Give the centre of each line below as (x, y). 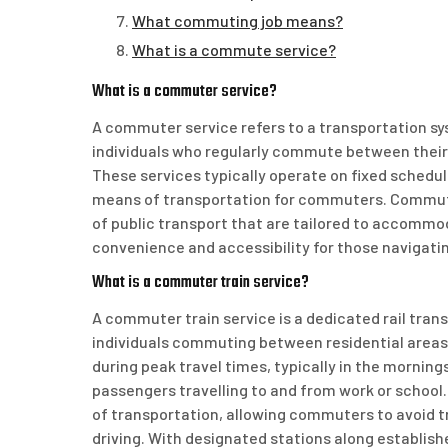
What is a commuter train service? (200, 283)
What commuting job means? (237, 21)
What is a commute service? (234, 50)
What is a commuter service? (184, 92)
